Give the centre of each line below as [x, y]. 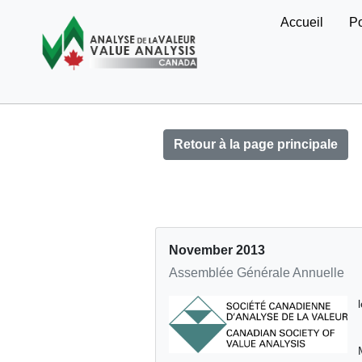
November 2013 [217, 250]
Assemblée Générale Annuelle [257, 273]
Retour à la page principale [255, 144]
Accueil [301, 22]
